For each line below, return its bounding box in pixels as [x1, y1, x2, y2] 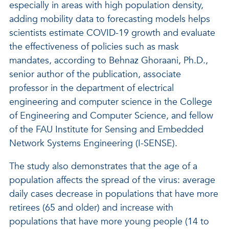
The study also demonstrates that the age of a [9, 160, 197, 173]
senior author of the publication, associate [9, 68, 181, 81]
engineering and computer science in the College [9, 96, 212, 108]
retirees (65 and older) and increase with [9, 201, 173, 214]
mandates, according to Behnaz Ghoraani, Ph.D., [9, 54, 208, 67]
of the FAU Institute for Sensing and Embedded [9, 123, 203, 136]
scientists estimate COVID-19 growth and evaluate [9, 27, 215, 39]
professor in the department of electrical [9, 82, 174, 95]
